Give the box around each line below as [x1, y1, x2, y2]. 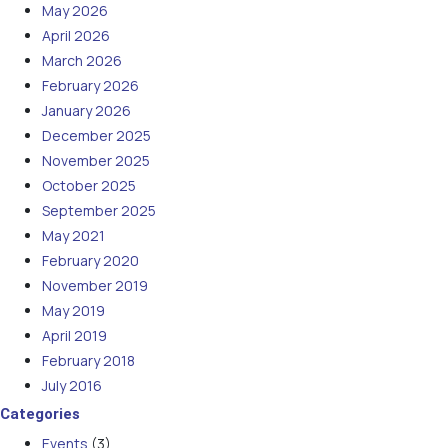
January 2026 [42, 100, 131, 120]
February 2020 [42, 250, 139, 270]
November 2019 [42, 275, 148, 295]
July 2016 [42, 375, 102, 395]
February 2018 [42, 350, 135, 370]
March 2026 [42, 50, 122, 70]
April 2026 [42, 25, 110, 45]
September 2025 [42, 200, 156, 220]
